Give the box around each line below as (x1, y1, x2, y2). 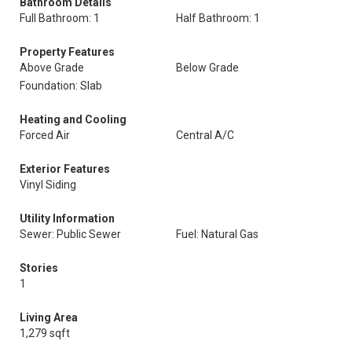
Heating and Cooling (20, 113, 126, 126)
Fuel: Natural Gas (176, 228, 258, 240)
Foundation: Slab (20, 79, 102, 92)
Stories (20, 262, 58, 274)
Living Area (20, 311, 78, 324)
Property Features (20, 46, 115, 58)
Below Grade (176, 61, 239, 74)
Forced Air (20, 129, 70, 141)
